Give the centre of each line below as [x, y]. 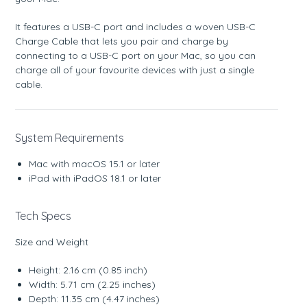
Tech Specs [43, 216]
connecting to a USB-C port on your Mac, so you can [136, 55]
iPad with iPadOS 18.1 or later [95, 178]
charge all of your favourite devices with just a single [135, 70]
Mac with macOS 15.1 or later [95, 163]
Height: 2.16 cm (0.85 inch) [88, 270]
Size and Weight [52, 242]
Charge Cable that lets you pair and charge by [122, 41]
